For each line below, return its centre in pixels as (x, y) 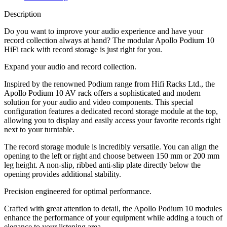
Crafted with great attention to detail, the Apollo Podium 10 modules (113, 209)
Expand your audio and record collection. (70, 67)
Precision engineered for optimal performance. (78, 192)
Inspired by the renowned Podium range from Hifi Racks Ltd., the (109, 84)
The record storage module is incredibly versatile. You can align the (111, 147)
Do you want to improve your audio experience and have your (104, 31)
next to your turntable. (39, 130)
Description (23, 14)
